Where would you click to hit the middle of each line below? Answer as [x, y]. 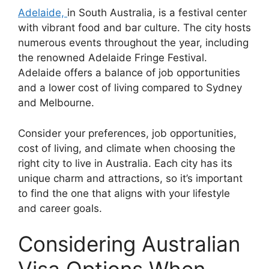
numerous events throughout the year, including [133, 43]
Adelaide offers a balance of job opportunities [129, 73]
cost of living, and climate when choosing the [127, 148]
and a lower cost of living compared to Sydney [130, 88]
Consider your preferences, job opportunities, [127, 133]
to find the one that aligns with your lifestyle [124, 193]
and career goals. [60, 208]
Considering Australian [129, 244]
